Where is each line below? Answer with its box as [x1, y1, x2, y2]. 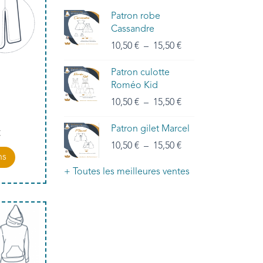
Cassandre [111, 24, 154, 34]
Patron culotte [111, 68, 170, 77]
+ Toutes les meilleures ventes [64, 167, 190, 177]
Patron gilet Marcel [111, 124, 190, 134]
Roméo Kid [111, 80, 158, 90]
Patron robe [111, 11, 160, 21]
